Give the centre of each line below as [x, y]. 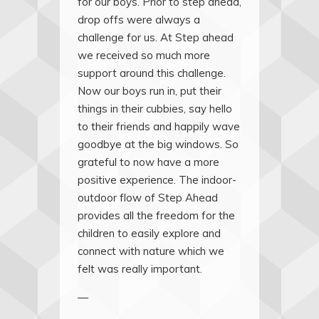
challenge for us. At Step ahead [156, 38]
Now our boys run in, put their [150, 91]
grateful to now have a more [148, 162]
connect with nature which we [151, 251]
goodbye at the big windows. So [158, 145]
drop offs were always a [139, 20]
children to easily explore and [149, 234]
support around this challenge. [152, 73]
